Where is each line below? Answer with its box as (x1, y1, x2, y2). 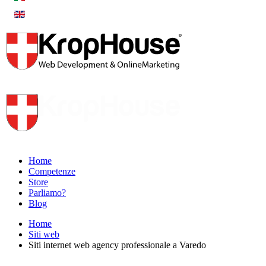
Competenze (28, 166, 75, 176)
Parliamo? (28, 188, 66, 198)
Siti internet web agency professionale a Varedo (28, 240, 206, 250)
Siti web (28, 229, 59, 239)
